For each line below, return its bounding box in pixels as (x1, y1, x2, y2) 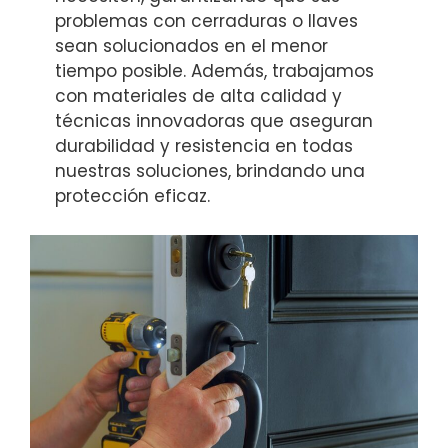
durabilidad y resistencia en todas (55, 134, 353, 159)
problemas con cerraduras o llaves (55, 9, 358, 34)
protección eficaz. (55, 184, 210, 209)
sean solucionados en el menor (55, 34, 328, 59)
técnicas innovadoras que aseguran (55, 109, 373, 134)
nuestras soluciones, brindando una (55, 159, 365, 184)
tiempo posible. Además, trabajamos (55, 59, 374, 84)
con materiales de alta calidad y (55, 84, 342, 109)
